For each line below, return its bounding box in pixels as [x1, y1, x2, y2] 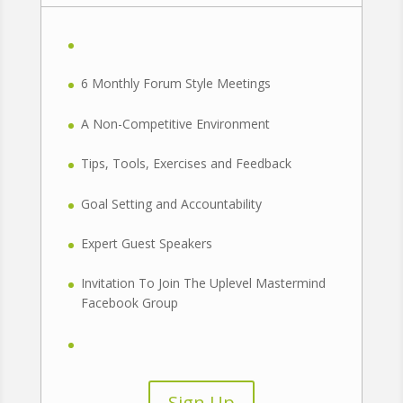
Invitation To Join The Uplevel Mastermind [80, 274, 326, 292]
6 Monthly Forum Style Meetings [80, 75, 271, 93]
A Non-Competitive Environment [80, 114, 270, 132]
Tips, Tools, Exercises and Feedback [80, 155, 291, 173]
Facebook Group [80, 294, 178, 312]
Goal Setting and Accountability [80, 194, 262, 212]
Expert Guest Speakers [80, 234, 212, 252]
